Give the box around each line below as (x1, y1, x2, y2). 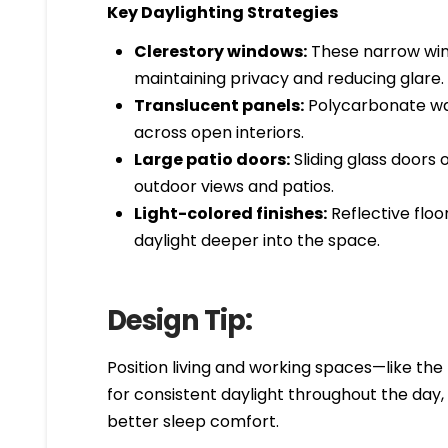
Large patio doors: (133, 147, 290, 171)
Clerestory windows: (133, 39, 307, 63)
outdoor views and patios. (133, 174, 334, 198)
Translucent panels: (133, 93, 304, 117)
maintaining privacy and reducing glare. (133, 66, 444, 90)
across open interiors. (133, 120, 304, 144)
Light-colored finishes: (133, 201, 327, 225)
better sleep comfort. (107, 409, 280, 433)
